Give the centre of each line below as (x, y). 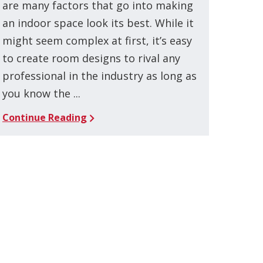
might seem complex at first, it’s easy (97, 40)
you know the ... (41, 93)
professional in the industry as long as (100, 75)
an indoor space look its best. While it (98, 23)
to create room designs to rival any (91, 58)
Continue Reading (45, 117)
